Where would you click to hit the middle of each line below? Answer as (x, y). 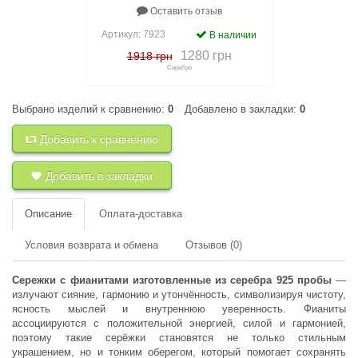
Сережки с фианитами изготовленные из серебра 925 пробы (172, 280)
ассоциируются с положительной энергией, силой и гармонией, (179, 324)
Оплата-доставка (141, 214)
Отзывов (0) (214, 245)
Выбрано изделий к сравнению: (90, 109)
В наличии (232, 36)
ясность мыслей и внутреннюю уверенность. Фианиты (179, 309)
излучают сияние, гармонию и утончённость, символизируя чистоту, (179, 295)
